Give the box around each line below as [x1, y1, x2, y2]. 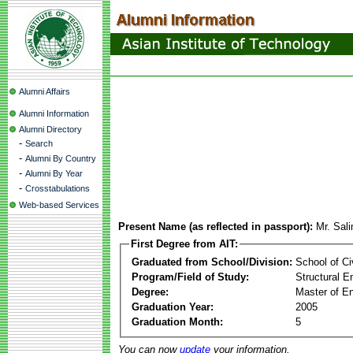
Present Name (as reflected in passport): [118, 221, 313, 232]
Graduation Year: [132, 300, 214, 313]
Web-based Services [19, 200, 99, 210]
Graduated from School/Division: [132, 255, 292, 268]
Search [25, 139, 53, 148]
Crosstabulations [25, 184, 90, 193]
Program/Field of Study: [132, 270, 249, 283]
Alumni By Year [25, 169, 83, 178]
